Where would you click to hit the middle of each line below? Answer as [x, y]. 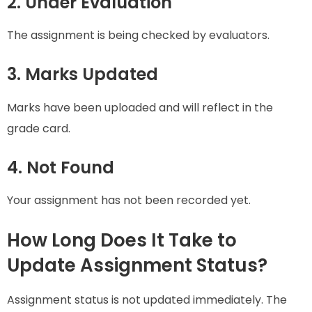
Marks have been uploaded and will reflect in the [140, 107]
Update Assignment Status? [137, 265]
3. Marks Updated [83, 75]
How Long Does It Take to [122, 240]
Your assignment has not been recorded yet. [129, 200]
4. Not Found [61, 167]
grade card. [39, 128]
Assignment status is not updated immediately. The [147, 300]
